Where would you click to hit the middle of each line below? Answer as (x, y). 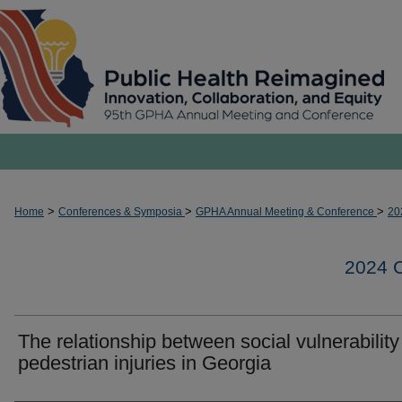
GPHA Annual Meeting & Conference (286, 212)
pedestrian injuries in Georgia (144, 363)
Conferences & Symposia (122, 212)
